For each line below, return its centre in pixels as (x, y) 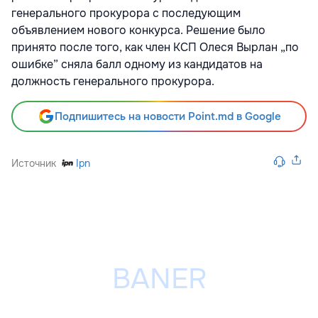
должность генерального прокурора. (114, 82)
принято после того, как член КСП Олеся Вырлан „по (155, 48)
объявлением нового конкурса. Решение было (138, 31)
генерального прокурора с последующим (126, 13)
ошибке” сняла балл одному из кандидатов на (137, 65)
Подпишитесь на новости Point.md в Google (168, 117)
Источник (34, 164)
